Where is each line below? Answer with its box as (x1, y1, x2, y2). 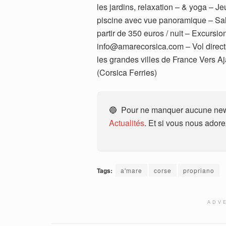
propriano (183, 165, 214, 175)
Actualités (109, 117, 144, 129)
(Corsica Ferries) (97, 66, 157, 78)
